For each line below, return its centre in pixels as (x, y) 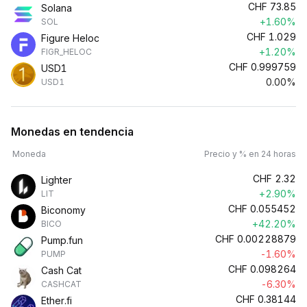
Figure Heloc (70, 38)
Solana (57, 8)
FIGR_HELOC (66, 52)
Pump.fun (62, 240)
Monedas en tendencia (72, 132)
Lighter (57, 180)
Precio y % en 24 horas (250, 154)
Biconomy (63, 210)
